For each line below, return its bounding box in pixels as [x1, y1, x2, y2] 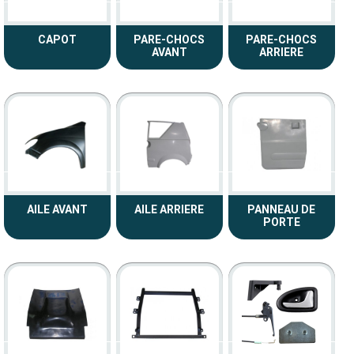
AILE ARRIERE [134, 203, 204, 216]
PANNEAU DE [247, 203, 315, 216]
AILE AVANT [26, 203, 88, 216]
